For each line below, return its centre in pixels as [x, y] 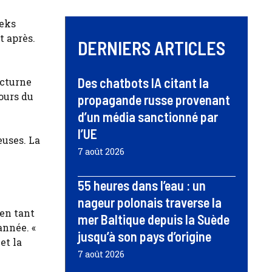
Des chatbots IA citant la [143, 82]
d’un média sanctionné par [148, 116]
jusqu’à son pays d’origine [144, 236]
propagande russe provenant [154, 99]
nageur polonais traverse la [150, 202]
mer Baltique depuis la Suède [154, 219]
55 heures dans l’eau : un [142, 185]
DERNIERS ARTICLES [151, 48]
